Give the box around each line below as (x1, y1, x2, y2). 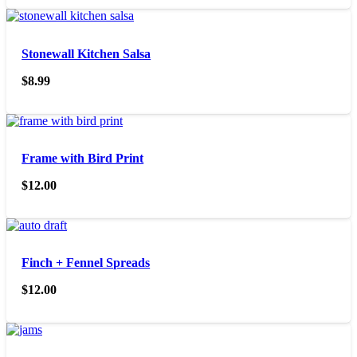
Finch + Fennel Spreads (22, 256, 151, 270)
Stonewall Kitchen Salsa (22, 46, 151, 61)
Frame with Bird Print (22, 151, 144, 165)
